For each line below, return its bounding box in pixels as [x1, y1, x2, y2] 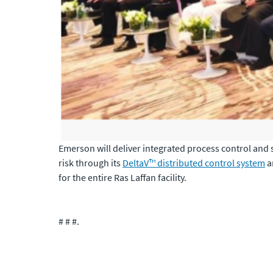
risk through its [58, 157, 122, 169]
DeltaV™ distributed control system [122, 157, 265, 169]
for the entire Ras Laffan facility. [58, 171, 186, 184]
